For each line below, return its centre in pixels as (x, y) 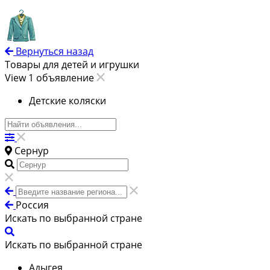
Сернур (32, 151)
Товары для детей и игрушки (72, 65)
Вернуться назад (55, 52)
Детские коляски (67, 101)
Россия (32, 205)
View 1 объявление (51, 78)
